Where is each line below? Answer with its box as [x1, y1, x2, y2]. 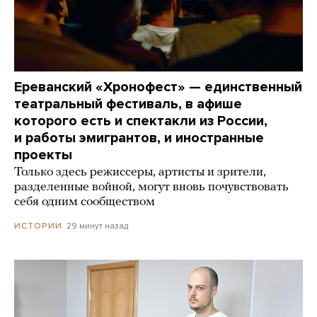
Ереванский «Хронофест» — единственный [14, 79, 302, 96]
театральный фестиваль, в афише [14, 96, 242, 113]
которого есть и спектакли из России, [14, 113, 267, 130]
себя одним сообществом [14, 195, 155, 209]
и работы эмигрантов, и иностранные [14, 129, 264, 147]
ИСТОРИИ [14, 221, 62, 231]
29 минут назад [67, 221, 128, 231]
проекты [14, 146, 72, 164]
